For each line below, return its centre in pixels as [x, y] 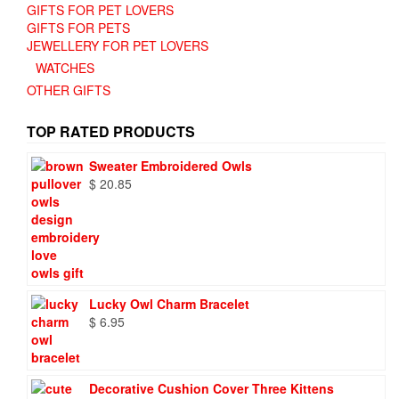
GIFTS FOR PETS [78, 27]
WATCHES [65, 67]
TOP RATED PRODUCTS [111, 131]
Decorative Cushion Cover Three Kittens [212, 388]
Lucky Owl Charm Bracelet [169, 303]
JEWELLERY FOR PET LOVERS [118, 45]
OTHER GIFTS [69, 90]
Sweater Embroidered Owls [171, 165]
